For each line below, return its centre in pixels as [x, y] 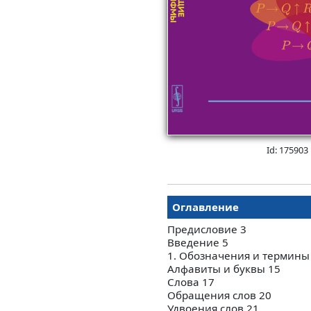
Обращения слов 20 [219, 295]
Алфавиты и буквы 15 [224, 269]
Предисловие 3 [207, 229]
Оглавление [205, 207]
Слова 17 [191, 282]
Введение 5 [198, 243]
